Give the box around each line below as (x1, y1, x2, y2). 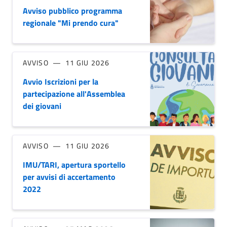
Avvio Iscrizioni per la (23, 75, 98, 88)
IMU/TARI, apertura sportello (23, 159, 126, 171)
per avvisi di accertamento (23, 171, 116, 183)
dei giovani (23, 100, 61, 112)
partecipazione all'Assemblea (23, 88, 125, 100)
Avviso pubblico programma (23, 5, 122, 17)
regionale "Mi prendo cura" (23, 17, 119, 29)
